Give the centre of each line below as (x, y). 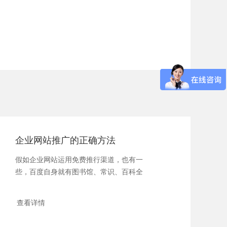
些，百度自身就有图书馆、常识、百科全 (79, 172)
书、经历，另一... (43, 184)
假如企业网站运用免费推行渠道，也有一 (79, 160)
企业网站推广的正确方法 (66, 141)
